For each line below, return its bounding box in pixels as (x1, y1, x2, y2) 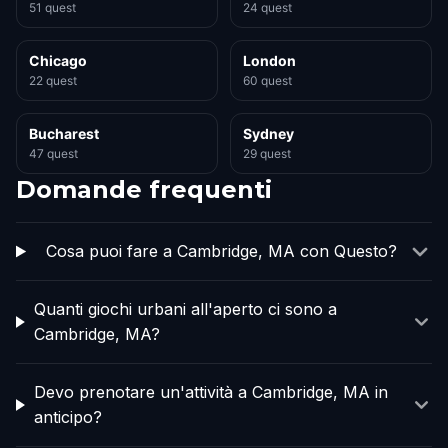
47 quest (29, 146, 78, 161)
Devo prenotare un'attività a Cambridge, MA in (33, 382, 388, 402)
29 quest (243, 146, 291, 161)
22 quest (29, 73, 77, 88)
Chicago (29, 52, 87, 69)
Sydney (243, 125, 294, 142)
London (243, 52, 296, 69)
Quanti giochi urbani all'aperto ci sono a (33, 299, 337, 319)
